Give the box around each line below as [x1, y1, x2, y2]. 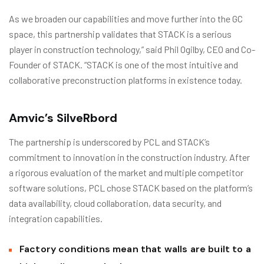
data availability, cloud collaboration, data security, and [9, 197, 222, 209]
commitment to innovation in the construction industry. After [9, 151, 250, 163]
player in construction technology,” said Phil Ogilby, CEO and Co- [9, 44, 255, 55]
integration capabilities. [9, 213, 103, 224]
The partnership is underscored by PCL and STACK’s [9, 136, 210, 147]
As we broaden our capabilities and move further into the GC [9, 13, 243, 24]
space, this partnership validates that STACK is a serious [9, 28, 232, 39]
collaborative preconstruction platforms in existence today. [9, 74, 242, 85]
